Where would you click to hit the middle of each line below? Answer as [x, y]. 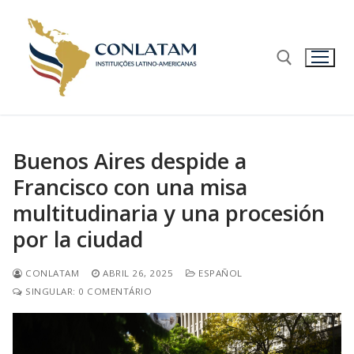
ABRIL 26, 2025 [138, 273]
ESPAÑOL [219, 273]
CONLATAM [51, 273]
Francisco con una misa [130, 186]
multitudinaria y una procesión [169, 213]
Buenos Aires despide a [130, 160]
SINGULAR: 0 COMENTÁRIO [87, 291]
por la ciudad [78, 239]
